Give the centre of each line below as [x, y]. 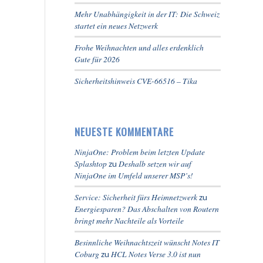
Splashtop [91, 163]
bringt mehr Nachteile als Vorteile [129, 220]
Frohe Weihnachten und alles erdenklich [139, 47]
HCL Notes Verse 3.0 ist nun [156, 254]
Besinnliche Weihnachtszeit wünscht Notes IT [147, 242]
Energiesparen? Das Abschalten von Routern [147, 209]
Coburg [87, 254]
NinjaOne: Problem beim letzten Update [140, 152]
